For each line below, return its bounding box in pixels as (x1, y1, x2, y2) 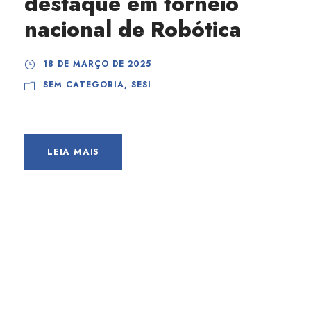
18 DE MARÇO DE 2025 (43, 58, 151, 70)
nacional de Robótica (24, 14, 242, 45)
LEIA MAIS (47, 145, 100, 158)
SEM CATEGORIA (43, 78, 124, 91)
